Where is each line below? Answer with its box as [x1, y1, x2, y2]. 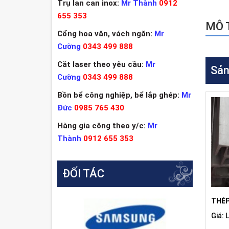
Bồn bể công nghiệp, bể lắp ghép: [57, 90, 179, 100]
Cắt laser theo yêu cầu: [57, 60, 144, 69]
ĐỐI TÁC [62, 167, 104, 180]
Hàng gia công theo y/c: [57, 121, 146, 130]
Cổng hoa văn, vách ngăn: [57, 29, 152, 38]
